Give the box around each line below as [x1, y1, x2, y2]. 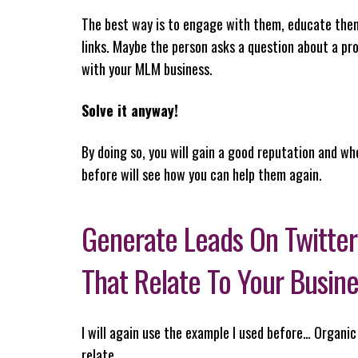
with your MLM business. [82, 58, 213, 79]
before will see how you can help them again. [82, 163, 322, 185]
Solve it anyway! [82, 99, 178, 121]
